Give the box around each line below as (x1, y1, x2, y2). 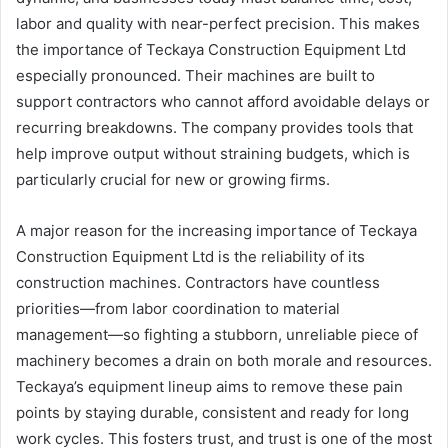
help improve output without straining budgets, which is (16, 144, 410, 164)
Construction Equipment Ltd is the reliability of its (16, 247, 365, 267)
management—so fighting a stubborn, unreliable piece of (16, 325, 418, 345)
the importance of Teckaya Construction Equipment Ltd (16, 40, 406, 60)
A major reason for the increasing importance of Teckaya (16, 221, 417, 241)
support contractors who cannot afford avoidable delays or (16, 92, 430, 112)
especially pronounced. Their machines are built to (16, 66, 375, 86)
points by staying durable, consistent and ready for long (16, 403, 409, 423)
